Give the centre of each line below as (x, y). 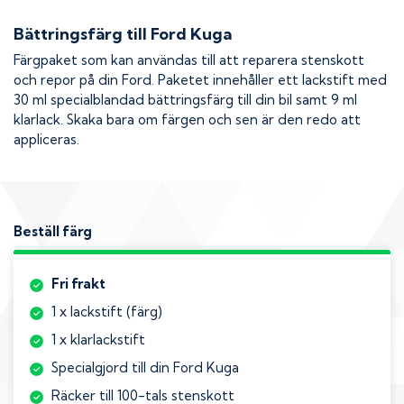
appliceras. (46, 140)
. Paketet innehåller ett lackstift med (269, 80)
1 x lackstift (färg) (107, 312)
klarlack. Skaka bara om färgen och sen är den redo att (187, 120)
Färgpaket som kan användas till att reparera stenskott (189, 60)
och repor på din (68, 80)
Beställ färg (53, 231)
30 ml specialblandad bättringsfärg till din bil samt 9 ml (185, 100)
